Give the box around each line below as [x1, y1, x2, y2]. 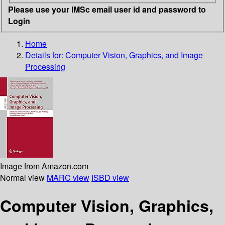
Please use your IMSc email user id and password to [8, 3, 206, 15]
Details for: [25, 49, 65, 61]
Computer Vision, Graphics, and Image [65, 49, 203, 61]
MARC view [47, 171, 89, 183]
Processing [25, 60, 65, 72]
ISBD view [91, 171, 129, 183]
